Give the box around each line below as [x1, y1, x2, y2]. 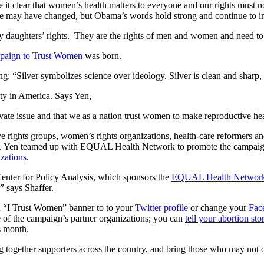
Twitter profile [135, 203, 188, 213]
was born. [82, 51, 121, 61]
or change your [188, 203, 249, 213]
